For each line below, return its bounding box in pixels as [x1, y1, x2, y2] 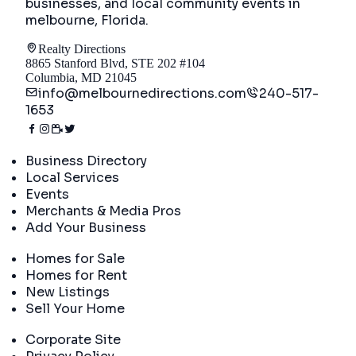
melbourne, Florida [25, 11, 145, 29]
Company [25, 316, 79, 331]
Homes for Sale [25, 250, 125, 267]
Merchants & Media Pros [25, 202, 181, 219]
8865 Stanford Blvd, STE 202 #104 [25, 56, 205, 70]
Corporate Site [25, 331, 121, 348]
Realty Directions [38, 41, 126, 56]
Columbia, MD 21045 [25, 70, 137, 84]
